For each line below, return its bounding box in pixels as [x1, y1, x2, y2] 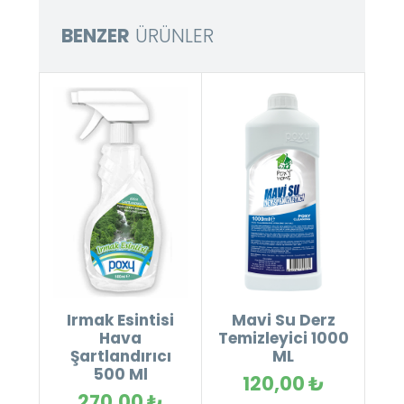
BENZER [60, 22, 130, 49]
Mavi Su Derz [231, 309, 335, 332]
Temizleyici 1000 [217, 327, 349, 350]
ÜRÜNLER [129, 22, 214, 49]
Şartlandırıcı [69, 345, 171, 368]
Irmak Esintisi [67, 309, 175, 332]
